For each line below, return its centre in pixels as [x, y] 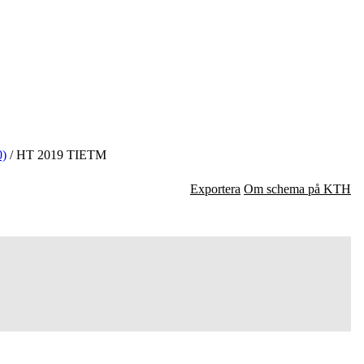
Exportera [215, 188]
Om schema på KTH [297, 188]
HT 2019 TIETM [60, 155]
